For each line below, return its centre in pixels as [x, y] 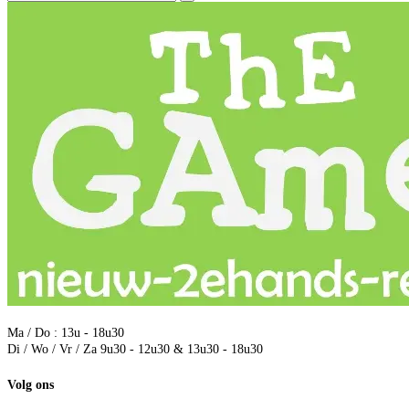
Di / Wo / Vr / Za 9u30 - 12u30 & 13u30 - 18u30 [135, 350]
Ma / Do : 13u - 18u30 [66, 333]
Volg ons [31, 384]
